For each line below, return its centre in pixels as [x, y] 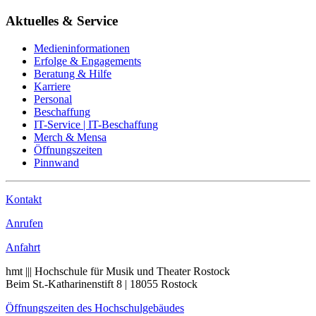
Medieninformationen [82, 48]
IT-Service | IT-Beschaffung [96, 124]
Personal [53, 99]
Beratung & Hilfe [73, 73]
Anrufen [24, 223]
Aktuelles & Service [62, 21]
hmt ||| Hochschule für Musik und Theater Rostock [118, 271]
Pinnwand [56, 162]
